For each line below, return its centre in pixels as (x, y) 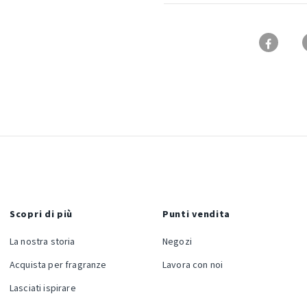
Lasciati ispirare (43, 289)
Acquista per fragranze (58, 266)
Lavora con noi (193, 266)
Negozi (177, 242)
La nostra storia (42, 242)
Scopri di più (41, 215)
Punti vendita (197, 215)
